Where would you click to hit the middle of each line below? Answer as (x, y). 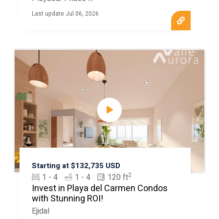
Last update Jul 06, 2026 (65, 14)
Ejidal (40, 211)
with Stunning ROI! (67, 199)
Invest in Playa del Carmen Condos (99, 188)
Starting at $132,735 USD (76, 166)
